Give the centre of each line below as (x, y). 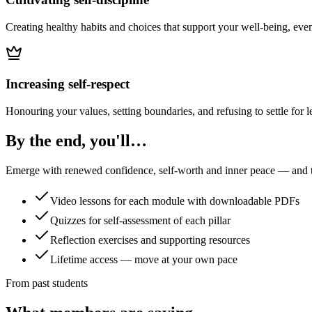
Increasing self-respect (68, 84)
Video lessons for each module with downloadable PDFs (175, 201)
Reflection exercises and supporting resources (150, 240)
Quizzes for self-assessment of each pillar (140, 220)
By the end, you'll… (76, 140)
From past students (47, 283)
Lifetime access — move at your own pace (144, 259)
